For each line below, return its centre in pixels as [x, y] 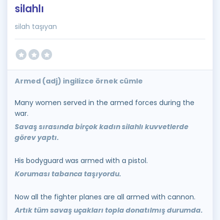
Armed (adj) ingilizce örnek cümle [79, 81]
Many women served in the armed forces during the [105, 103]
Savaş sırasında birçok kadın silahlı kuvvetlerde [102, 127]
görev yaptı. [37, 137]
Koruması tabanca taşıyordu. [68, 174]
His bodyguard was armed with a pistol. [81, 161]
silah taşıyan [36, 27]
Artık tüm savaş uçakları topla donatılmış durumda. [109, 210]
